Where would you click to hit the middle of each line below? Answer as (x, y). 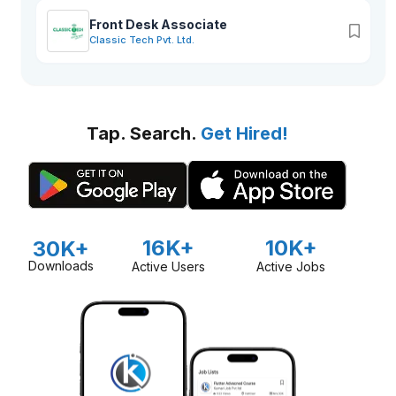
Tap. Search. (144, 133)
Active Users (169, 267)
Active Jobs (291, 267)
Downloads (61, 266)
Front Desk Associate (158, 24)
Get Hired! (244, 133)
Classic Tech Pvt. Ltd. (142, 40)
